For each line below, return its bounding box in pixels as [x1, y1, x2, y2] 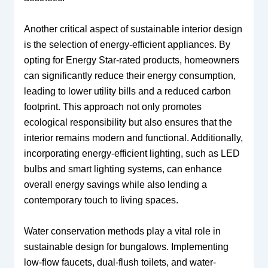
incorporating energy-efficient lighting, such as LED [23, 148, 240, 159]
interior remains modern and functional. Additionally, [23, 133, 243, 143]
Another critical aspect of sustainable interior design [23, 24, 242, 34]
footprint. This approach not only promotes [23, 102, 202, 112]
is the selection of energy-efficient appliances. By [23, 39, 230, 50]
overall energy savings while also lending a [23, 179, 207, 190]
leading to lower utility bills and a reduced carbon [23, 86, 231, 96]
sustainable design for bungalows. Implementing [23, 241, 229, 252]
